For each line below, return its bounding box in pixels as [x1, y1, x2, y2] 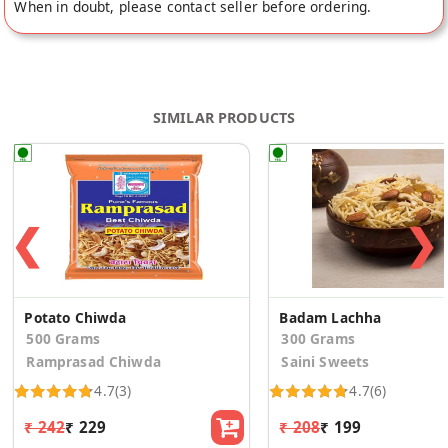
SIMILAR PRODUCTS [152, 108, 296, 128]
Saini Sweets [281, 352, 370, 372]
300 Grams [281, 329, 355, 349]
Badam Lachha [279, 308, 382, 328]
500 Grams [26, 329, 100, 349]
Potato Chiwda [24, 308, 127, 328]
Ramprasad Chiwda [26, 352, 161, 372]
